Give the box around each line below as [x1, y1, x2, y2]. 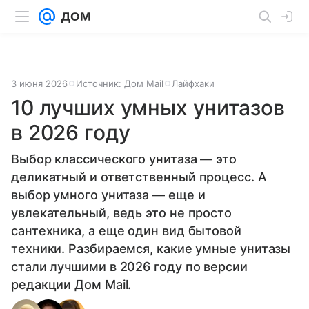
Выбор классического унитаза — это [11, 152, 237, 166]
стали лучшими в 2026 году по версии [11, 259, 248, 274]
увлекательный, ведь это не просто [11, 206, 232, 220]
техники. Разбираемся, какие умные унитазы [11, 241, 291, 256]
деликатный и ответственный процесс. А [11, 170, 267, 184]
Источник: [76, 78, 124, 89]
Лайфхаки [172, 78, 215, 89]
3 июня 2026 [11, 78, 68, 89]
